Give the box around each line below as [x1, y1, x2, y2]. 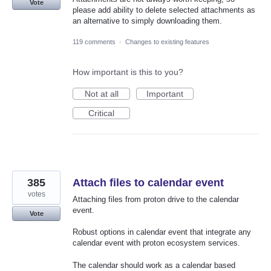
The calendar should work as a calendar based [73, 260, 235, 270]
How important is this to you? [73, 67, 183, 77]
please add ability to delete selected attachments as [73, 5, 255, 15]
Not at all [84, 89, 119, 99]
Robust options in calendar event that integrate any [73, 227, 251, 237]
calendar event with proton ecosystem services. [73, 238, 240, 248]
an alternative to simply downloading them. [73, 16, 222, 26]
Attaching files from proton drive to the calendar [73, 195, 239, 204]
